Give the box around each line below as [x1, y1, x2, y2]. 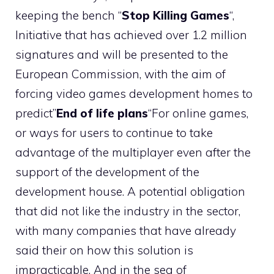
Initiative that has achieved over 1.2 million [15, 28, 247, 42]
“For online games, [148, 106, 248, 120]
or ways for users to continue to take [15, 125, 213, 140]
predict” [15, 106, 56, 120]
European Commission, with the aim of [15, 67, 226, 81]
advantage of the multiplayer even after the [15, 145, 251, 160]
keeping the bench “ [15, 8, 122, 23]
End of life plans [56, 106, 148, 120]
